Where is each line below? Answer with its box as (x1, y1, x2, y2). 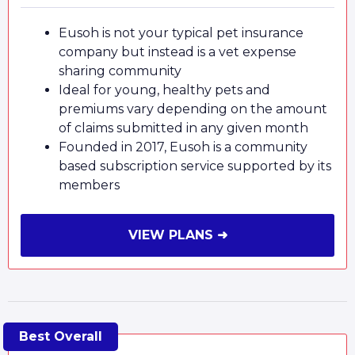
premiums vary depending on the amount (59, 101, 327, 117)
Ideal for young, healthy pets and (59, 82, 270, 98)
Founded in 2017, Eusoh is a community (59, 139, 307, 155)
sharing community (59, 63, 181, 79)
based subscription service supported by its (59, 158, 331, 174)
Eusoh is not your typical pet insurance (59, 25, 303, 41)
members (59, 177, 120, 193)
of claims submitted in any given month (59, 120, 308, 136)
